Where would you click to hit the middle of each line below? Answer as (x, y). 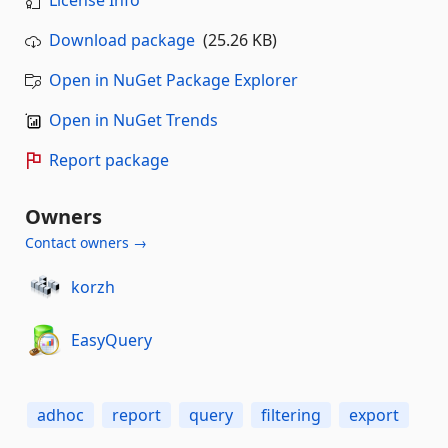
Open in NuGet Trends (133, 120)
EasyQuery (111, 339)
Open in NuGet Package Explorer (173, 80)
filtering (291, 415)
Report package (109, 160)
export (374, 415)
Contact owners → (86, 242)
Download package (122, 40)
